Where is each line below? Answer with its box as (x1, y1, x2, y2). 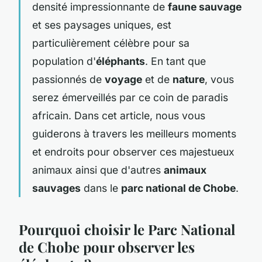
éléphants (96, 54, 145, 67)
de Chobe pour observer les (19, 237, 195, 256)
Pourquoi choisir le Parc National (19, 219, 235, 239)
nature (173, 73, 205, 85)
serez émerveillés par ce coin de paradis (32, 91, 228, 104)
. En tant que (145, 54, 206, 67)
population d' (32, 54, 96, 67)
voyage (105, 73, 142, 85)
